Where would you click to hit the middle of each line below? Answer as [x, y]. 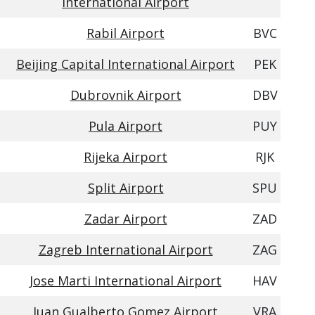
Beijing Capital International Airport [126, 64]
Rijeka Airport [126, 157]
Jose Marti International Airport [126, 281]
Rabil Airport [126, 33]
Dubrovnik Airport [126, 95]
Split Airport [126, 188]
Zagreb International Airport [126, 250]
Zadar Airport [126, 219]
